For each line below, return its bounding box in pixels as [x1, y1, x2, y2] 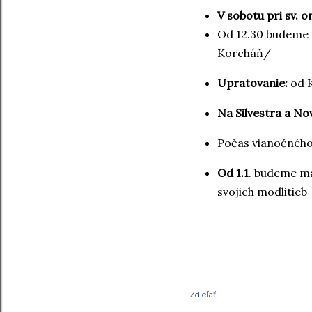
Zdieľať [189, 288, 217, 299]
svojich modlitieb [217, 184, 307, 198]
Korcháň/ [217, 45, 271, 60]
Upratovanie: [217, 75, 290, 90]
